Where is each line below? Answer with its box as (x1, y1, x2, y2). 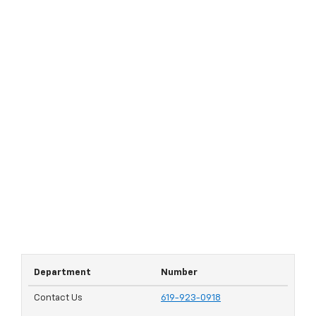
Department (34, 268, 91, 278)
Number (161, 268, 197, 278)
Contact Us (34, 293, 83, 303)
